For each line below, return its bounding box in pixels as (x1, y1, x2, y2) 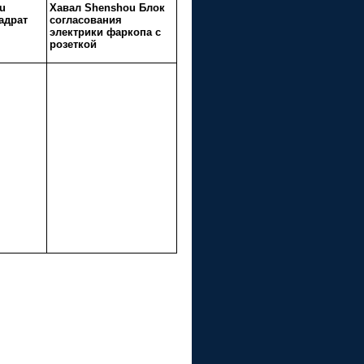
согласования (50, 14, 122, 26)
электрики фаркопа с (50, 26, 161, 38)
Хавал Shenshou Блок (50, 2, 165, 14)
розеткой (50, 38, 97, 50)
